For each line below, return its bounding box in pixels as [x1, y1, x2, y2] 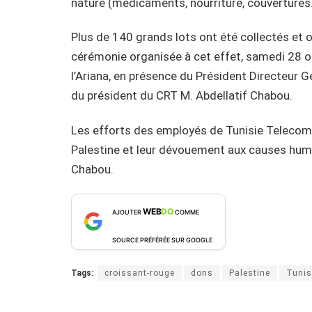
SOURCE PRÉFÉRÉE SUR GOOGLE [112, 235, 212, 244]
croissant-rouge [104, 267, 175, 278]
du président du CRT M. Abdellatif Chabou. [71, 88, 292, 103]
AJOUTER [112, 208, 143, 216]
